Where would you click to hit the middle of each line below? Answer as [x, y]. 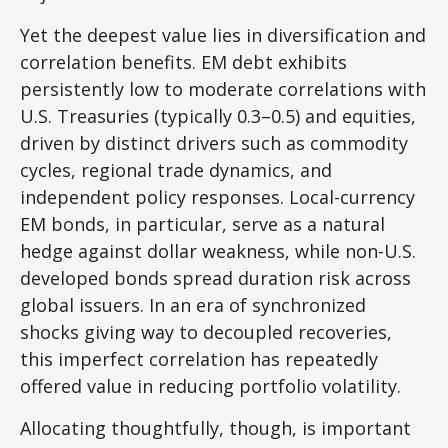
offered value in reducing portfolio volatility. [213, 386]
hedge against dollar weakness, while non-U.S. [218, 251]
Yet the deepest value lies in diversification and [223, 35]
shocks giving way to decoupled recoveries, [206, 332]
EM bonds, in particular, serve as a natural [202, 224]
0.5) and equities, [343, 116]
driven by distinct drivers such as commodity [214, 143]
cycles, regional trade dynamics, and [176, 170]
